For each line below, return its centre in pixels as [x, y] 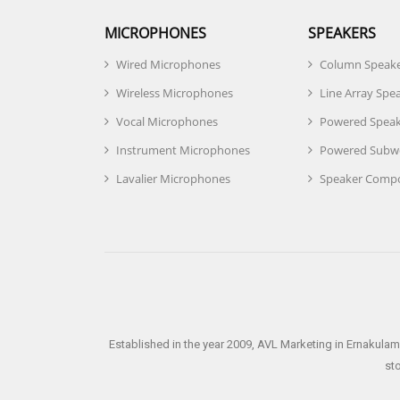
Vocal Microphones [167, 121]
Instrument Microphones [183, 150]
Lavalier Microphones [173, 179]
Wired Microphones [168, 64]
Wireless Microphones [175, 93]
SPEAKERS [342, 33]
